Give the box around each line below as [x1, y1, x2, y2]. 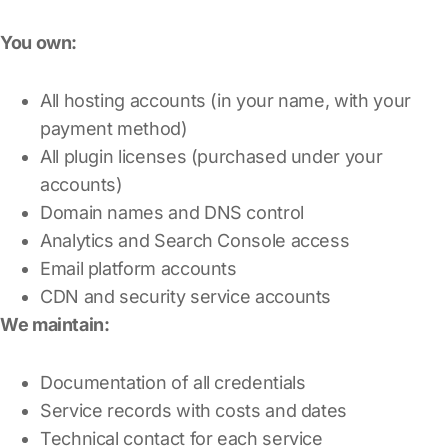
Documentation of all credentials [40, 371, 306, 393]
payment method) [40, 117, 188, 139]
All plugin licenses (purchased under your [40, 145, 383, 167]
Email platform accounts [40, 257, 237, 279]
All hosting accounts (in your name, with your [40, 89, 411, 111]
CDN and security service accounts [40, 285, 332, 307]
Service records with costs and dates [40, 399, 348, 421]
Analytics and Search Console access [40, 229, 350, 251]
